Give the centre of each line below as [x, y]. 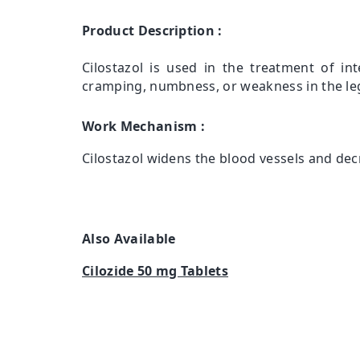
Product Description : [152, 31]
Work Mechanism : [144, 127]
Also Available [129, 239]
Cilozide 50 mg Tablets [155, 271]
